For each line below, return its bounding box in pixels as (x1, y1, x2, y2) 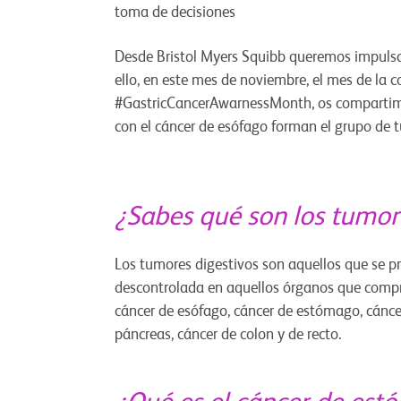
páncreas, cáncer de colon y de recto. (115, 328, 341, 344)
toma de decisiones (115, 5, 235, 21)
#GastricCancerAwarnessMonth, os (115, 97, 336, 113)
